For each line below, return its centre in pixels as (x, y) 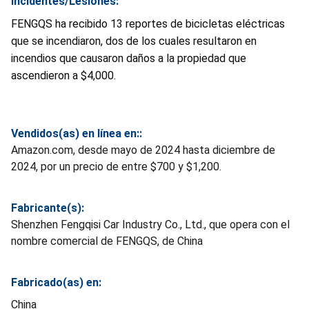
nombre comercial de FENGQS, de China (107, 241)
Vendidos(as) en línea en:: (77, 133)
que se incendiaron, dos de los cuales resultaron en (134, 41)
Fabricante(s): (48, 208)
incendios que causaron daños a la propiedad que (129, 58)
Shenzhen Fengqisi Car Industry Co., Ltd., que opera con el (150, 224)
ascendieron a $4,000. (63, 75)
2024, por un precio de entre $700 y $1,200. (116, 166)
